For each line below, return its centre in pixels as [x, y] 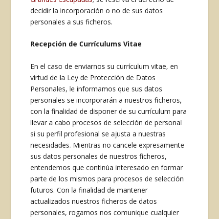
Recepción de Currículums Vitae [86, 44]
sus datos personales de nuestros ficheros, [99, 156]
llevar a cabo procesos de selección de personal [106, 122]
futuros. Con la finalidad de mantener [89, 190]
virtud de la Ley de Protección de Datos [93, 77]
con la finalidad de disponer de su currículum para [109, 111]
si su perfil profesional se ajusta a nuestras [98, 133]
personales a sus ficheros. [72, 22]
